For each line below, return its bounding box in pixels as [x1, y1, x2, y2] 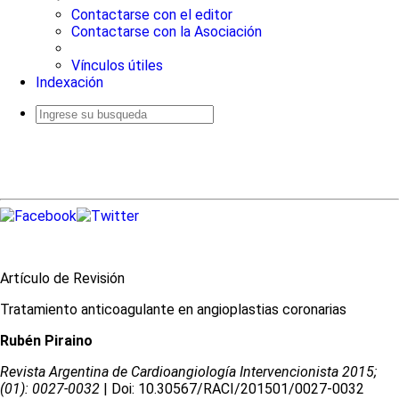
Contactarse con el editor [71, 6, 232, 23]
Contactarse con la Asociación [71, 23, 262, 40]
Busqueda [36, 123, 74, 133]
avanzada [36, 132, 73, 142]
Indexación [36, 74, 103, 91]
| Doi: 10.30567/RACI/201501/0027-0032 [100, 380, 364, 397]
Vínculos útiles [71, 57, 163, 74]
